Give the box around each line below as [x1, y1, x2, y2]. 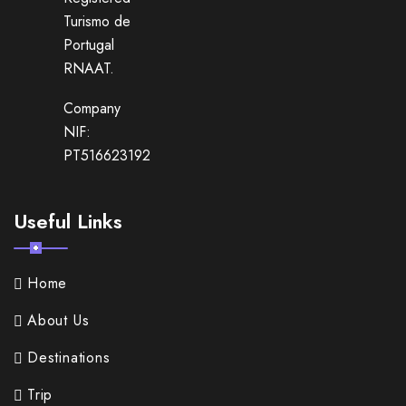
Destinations [27, 347, 111, 369]
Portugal [63, 34, 115, 56]
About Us [27, 310, 90, 332]
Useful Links [14, 207, 122, 237]
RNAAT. [63, 58, 115, 80]
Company [63, 98, 121, 120]
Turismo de [63, 11, 131, 33]
